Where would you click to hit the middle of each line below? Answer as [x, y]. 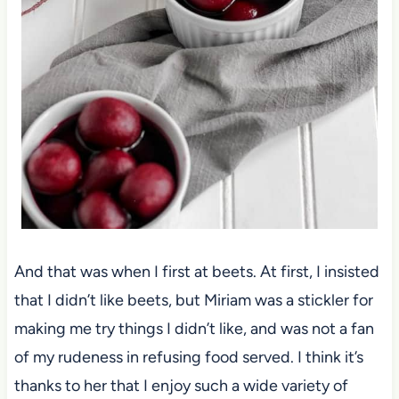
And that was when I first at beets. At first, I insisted [196, 272]
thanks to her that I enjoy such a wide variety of [181, 386]
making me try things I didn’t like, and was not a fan [194, 329]
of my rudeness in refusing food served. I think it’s [188, 358]
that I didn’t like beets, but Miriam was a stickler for [193, 301]
